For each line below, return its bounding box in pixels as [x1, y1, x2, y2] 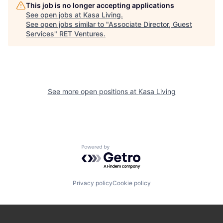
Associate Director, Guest [109, 20, 192, 29]
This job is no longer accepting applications [26, 1, 174, 10]
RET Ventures [59, 29, 104, 38]
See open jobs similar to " [26, 20, 109, 29]
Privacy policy [72, 179, 112, 187]
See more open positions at [47, 87, 138, 96]
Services [26, 29, 54, 38]
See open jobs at [26, 10, 83, 19]
